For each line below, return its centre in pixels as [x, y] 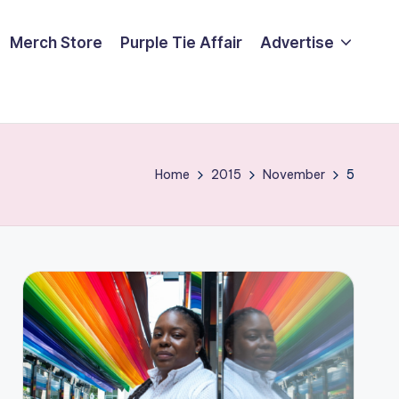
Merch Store [56, 42]
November [294, 175]
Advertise [297, 42]
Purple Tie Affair [181, 42]
